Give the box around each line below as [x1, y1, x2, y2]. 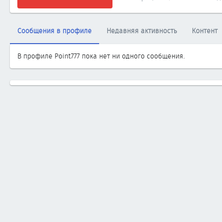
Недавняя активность [107, 25, 177, 36]
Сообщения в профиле [17, 25, 92, 36]
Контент [192, 25, 218, 36]
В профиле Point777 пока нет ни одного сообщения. [17, 51, 185, 61]
